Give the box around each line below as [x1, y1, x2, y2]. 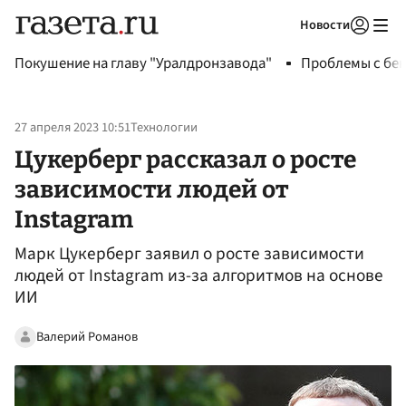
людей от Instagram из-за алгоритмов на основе [14, 263, 383, 289]
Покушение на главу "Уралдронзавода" [14, 53, 272, 74]
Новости [300, 15, 350, 34]
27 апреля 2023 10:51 [14, 118, 130, 138]
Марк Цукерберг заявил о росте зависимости [14, 241, 364, 267]
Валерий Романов [36, 326, 138, 346]
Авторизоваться [243, 40, 328, 56]
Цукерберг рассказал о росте [14, 144, 356, 174]
